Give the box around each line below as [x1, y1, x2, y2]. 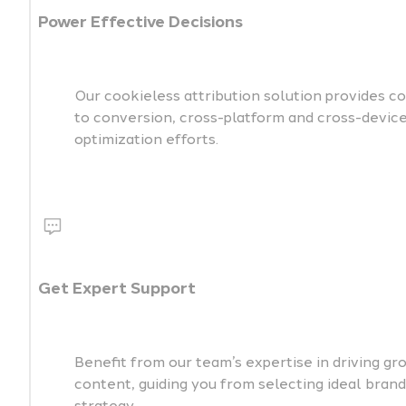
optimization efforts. [74, 130, 218, 149]
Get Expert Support [38, 278, 196, 299]
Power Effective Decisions [38, 12, 243, 33]
